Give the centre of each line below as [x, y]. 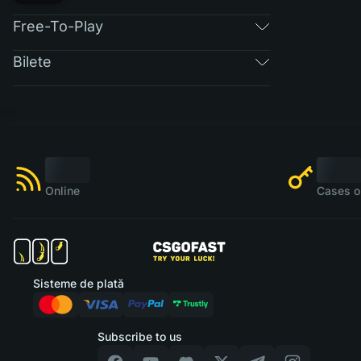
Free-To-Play [58, 26]
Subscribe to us [139, 336]
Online [62, 191]
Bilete [32, 61]
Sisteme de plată [78, 283]
